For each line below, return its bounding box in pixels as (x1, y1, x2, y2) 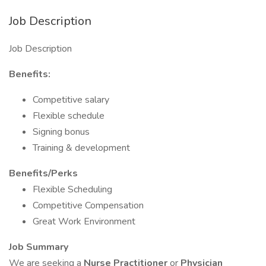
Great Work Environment (33, 215, 135, 228)
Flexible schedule (33, 109, 104, 122)
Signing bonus (33, 125, 90, 138)
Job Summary (9, 240, 68, 254)
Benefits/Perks (9, 167, 78, 180)
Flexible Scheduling (33, 183, 112, 196)
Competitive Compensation (33, 199, 144, 212)
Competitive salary (33, 93, 109, 106)
